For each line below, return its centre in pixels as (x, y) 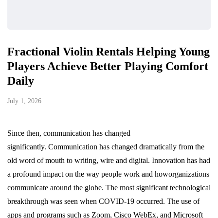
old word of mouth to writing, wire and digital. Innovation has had (109, 161)
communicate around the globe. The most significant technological (109, 188)
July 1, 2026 (24, 101)
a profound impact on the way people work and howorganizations (108, 174)
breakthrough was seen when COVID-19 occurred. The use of (103, 201)
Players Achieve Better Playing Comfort (108, 66)
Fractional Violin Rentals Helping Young (109, 52)
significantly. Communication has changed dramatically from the (106, 147)
